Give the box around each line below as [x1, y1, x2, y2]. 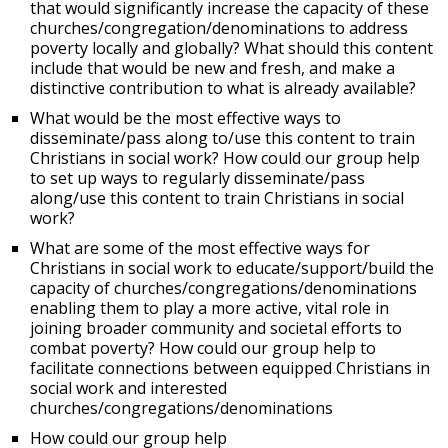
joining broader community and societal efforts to [30, 317, 402, 340]
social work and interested [30, 377, 227, 400]
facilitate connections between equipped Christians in [30, 357, 430, 380]
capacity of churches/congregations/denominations [30, 277, 417, 300]
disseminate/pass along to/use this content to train [30, 127, 415, 150]
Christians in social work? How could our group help [30, 147, 420, 170]
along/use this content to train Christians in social [30, 187, 404, 210]
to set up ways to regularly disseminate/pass [30, 167, 365, 190]
